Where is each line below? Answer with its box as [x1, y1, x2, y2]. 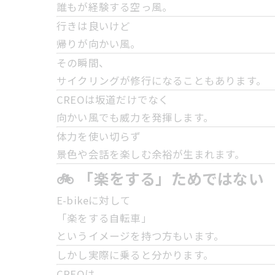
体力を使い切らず [56, 129, 141, 144]
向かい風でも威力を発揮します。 [56, 110, 214, 125]
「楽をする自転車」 [56, 211, 152, 225]
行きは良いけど [56, 18, 131, 33]
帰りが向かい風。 [56, 36, 141, 51]
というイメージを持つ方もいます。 [56, 228, 225, 243]
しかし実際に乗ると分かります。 [56, 247, 214, 262]
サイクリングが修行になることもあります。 [56, 73, 266, 88]
